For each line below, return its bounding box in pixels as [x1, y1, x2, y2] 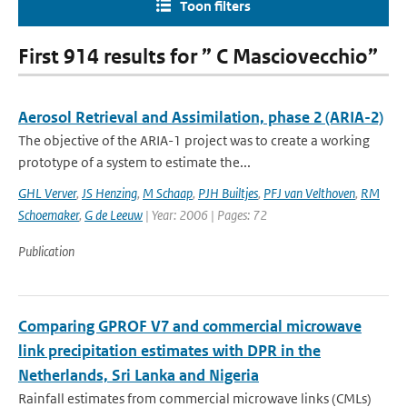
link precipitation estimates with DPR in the [18, 341, 321, 361]
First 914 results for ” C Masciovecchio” [18, 45, 378, 69]
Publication [18, 243, 74, 260]
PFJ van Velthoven [263, 184, 355, 202]
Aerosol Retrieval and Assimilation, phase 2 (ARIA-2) [18, 107, 383, 127]
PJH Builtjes [198, 184, 258, 202]
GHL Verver [18, 184, 76, 202]
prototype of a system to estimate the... [18, 154, 251, 171]
